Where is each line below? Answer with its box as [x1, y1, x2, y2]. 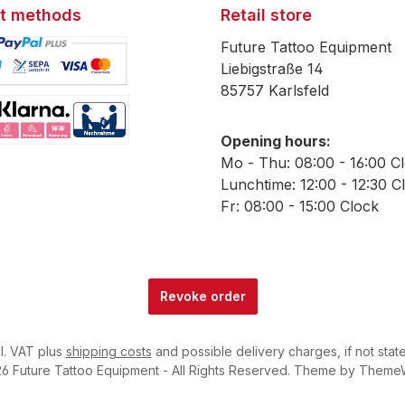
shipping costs [65, 344, 152, 360]
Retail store [221, 5, 312, 25]
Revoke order [159, 288, 246, 305]
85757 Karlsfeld [221, 81, 329, 100]
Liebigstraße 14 [221, 60, 324, 79]
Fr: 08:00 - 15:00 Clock [221, 197, 379, 216]
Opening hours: [221, 132, 331, 151]
